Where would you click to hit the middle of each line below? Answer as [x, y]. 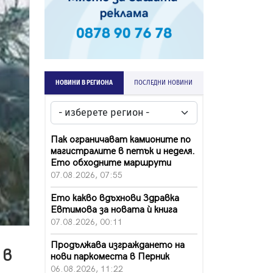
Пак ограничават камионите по [121, 140]
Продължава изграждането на [118, 245]
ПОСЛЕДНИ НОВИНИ [164, 83]
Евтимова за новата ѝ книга [114, 210]
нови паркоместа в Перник [110, 257]
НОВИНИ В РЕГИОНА [84, 83]
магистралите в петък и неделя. [123, 151]
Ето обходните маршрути [111, 163]
